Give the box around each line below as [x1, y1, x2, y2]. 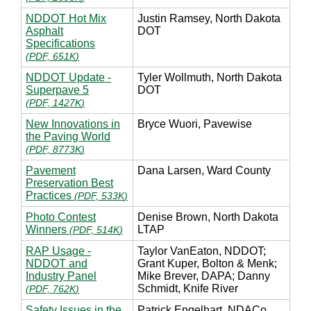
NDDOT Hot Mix [26, 12, 106, 24]
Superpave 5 [26, 83, 89, 96]
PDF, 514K [73, 224, 119, 235]
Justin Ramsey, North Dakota [137, 12, 280, 24]
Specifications [26, 37, 95, 49]
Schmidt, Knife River [137, 282, 238, 294]
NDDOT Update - [26, 71, 111, 83]
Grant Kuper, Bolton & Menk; [137, 257, 277, 269]
